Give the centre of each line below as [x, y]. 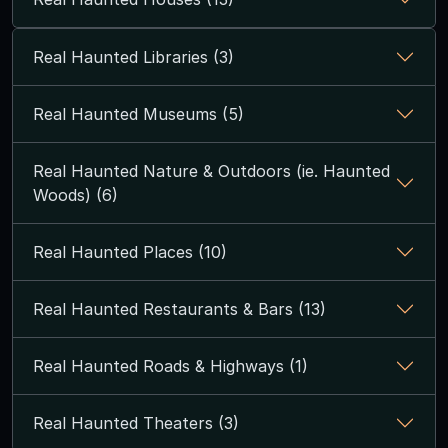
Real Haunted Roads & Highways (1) [170, 365]
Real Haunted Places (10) [130, 251]
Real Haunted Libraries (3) [133, 56]
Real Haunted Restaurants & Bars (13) [179, 308]
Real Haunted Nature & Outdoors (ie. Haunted [211, 170]
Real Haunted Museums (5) [138, 113]
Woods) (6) [75, 194]
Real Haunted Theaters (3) [136, 422]
